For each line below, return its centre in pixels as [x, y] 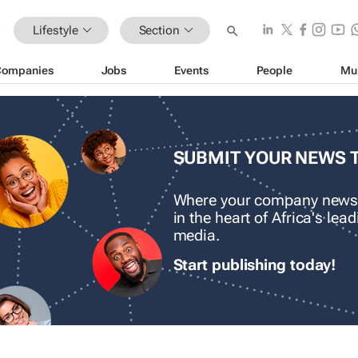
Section [159, 30]
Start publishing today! [255, 266]
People [274, 70]
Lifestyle [56, 30]
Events [191, 70]
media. [196, 236]
